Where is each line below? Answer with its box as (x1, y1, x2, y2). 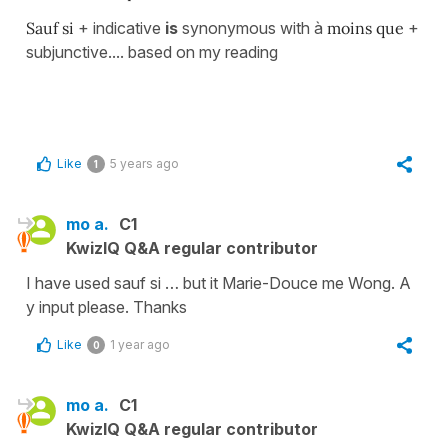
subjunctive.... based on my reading (26, 41, 278, 62)
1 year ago (110, 336, 170, 352)
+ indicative (74, 17, 165, 38)
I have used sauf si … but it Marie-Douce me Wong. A (26, 272, 411, 293)
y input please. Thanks (26, 296, 187, 317)
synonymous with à (178, 17, 323, 38)
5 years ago (110, 155, 179, 171)
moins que (323, 17, 404, 38)
